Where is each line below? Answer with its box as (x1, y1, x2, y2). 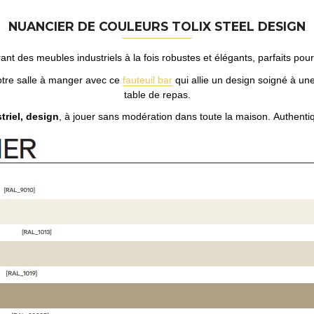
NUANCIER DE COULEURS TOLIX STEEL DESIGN (8, 18, 306, 34)
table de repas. (123, 88, 191, 100)
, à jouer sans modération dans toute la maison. (58, 111, 273, 123)
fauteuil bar (122, 74, 172, 86)
